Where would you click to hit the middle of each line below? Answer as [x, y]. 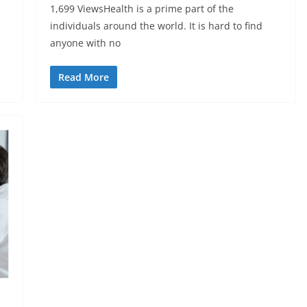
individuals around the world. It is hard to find [156, 26]
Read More [83, 77]
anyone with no [85, 43]
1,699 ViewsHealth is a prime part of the [142, 9]
